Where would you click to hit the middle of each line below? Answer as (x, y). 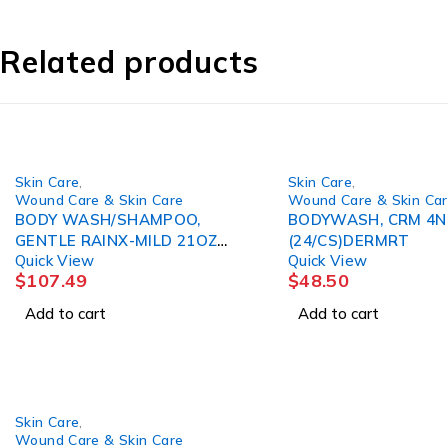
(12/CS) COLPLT (105, 261)
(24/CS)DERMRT (348, 240)
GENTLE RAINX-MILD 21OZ (116, 240)
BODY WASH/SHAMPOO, (108, 219)
